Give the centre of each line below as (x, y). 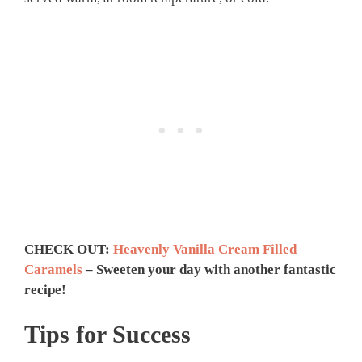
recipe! (45, 289)
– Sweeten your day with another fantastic (209, 269)
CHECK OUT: (69, 249)
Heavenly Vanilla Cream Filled (205, 249)
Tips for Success (107, 334)
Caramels (53, 269)
